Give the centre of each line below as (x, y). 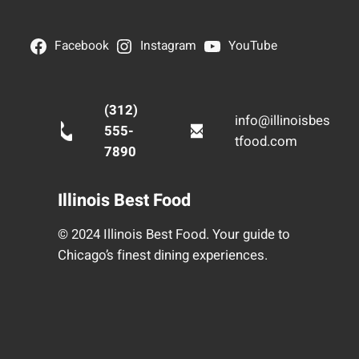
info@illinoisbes (282, 120)
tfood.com (266, 141)
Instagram (169, 46)
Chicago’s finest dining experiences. (162, 256)
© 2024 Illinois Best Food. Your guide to (173, 235)
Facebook (81, 46)
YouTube (252, 46)
